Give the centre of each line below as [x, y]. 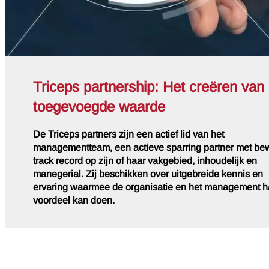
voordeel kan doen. [74, 201]
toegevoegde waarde [99, 107]
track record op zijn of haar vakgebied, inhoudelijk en [145, 161]
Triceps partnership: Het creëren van [149, 87]
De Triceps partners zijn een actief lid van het [128, 134]
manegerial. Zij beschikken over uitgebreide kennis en [148, 174]
